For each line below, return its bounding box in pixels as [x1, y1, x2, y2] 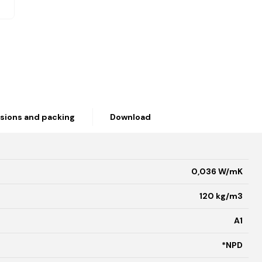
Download [110, 111, 151, 122]
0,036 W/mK [191, 166, 243, 177]
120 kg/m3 [199, 191, 243, 202]
